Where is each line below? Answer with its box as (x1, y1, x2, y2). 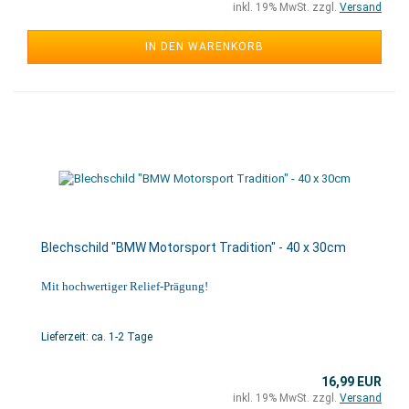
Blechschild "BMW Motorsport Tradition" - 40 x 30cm (41, 240, 346, 255)
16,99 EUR (321, 374, 382, 389)
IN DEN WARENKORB (145, 40, 264, 53)
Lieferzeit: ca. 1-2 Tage (41, 330, 152, 343)
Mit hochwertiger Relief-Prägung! (41, 279, 208, 293)
